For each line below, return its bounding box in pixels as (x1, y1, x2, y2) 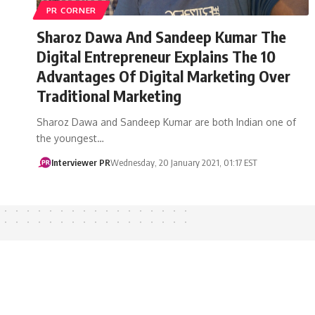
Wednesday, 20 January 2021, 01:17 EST (110, 156, 257, 168)
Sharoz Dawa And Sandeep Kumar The (37, 26, 286, 46)
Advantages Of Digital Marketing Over (37, 65, 290, 86)
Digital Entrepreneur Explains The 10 (37, 46, 276, 66)
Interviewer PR (51, 156, 110, 168)
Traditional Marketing (37, 85, 181, 105)
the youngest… (37, 131, 104, 144)
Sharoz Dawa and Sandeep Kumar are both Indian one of (37, 115, 296, 128)
